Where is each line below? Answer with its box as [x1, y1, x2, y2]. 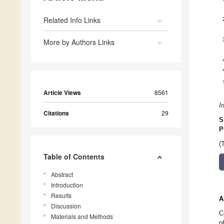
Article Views [43, 88, 81, 97]
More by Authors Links [43, 37, 114, 47]
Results [51, 191, 71, 200]
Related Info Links [43, 15, 100, 25]
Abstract [51, 170, 73, 179]
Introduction [51, 180, 83, 189]
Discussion [51, 201, 81, 210]
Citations [43, 108, 69, 118]
